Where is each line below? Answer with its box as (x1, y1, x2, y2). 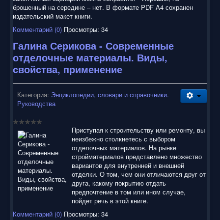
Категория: (17, 89, 51, 99)
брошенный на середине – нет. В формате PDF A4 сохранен (13, 2, 193, 12)
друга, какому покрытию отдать (72, 178, 166, 188)
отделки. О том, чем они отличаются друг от (72, 169, 206, 179)
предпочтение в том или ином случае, (72, 187, 186, 196)
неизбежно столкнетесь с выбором (72, 134, 175, 143)
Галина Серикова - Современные (13, 38, 174, 53)
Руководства (17, 98, 55, 108)
